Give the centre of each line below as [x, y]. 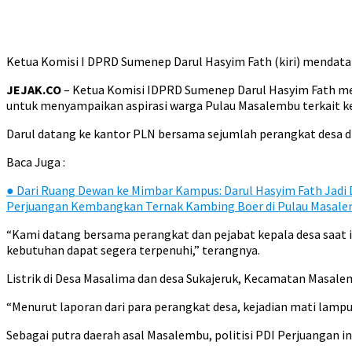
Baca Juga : [36, 162]
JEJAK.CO [34, 90]
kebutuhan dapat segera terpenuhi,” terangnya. [133, 250]
